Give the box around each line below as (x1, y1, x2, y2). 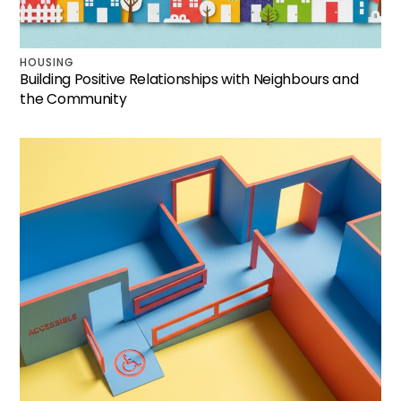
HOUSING (20, 55, 75, 70)
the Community (20, 89, 127, 109)
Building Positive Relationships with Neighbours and (20, 69, 359, 90)
